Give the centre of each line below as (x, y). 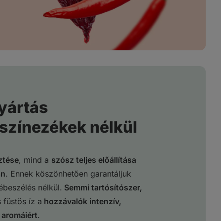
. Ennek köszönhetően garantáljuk (68, 174)
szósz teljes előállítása (93, 160)
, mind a (35, 160)
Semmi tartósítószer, (102, 188)
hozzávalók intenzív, (81, 202)
